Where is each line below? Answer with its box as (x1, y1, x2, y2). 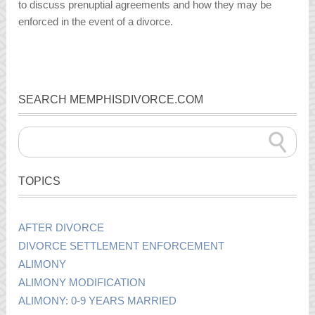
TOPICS (18, 174, 61, 187)
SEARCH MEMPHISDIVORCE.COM (18, 93, 204, 105)
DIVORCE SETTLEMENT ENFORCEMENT (18, 239, 225, 252)
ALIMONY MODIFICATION (18, 276, 146, 288)
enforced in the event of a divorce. (18, 15, 174, 28)
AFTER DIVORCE (18, 221, 105, 233)
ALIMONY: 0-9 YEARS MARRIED (18, 294, 177, 307)
